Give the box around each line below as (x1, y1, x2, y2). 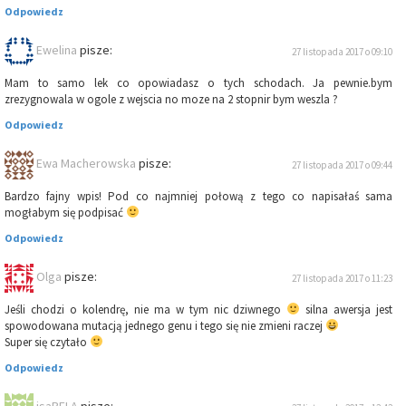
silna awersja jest (300, 302, 392, 318)
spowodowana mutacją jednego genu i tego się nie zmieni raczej (5, 318, 325, 334)
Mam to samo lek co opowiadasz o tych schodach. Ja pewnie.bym (5, 75, 392, 92)
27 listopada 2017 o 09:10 (292, 45, 392, 59)
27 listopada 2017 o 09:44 (292, 159, 392, 172)
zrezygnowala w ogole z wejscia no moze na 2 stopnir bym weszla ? (5, 92, 338, 108)
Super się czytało (5, 334, 90, 351)
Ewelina (36, 42, 77, 59)
